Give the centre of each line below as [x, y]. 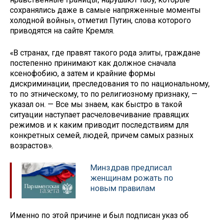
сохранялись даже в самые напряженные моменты [105, 10]
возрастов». [32, 146]
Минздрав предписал [131, 167]
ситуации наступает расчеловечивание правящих [99, 115]
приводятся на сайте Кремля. [62, 31]
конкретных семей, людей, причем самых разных [102, 136]
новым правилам [123, 188]
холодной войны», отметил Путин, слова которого [100, 21]
